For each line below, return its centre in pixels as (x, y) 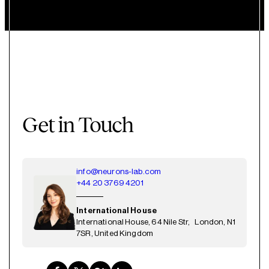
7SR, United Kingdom (115, 234)
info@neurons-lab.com (119, 172)
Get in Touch (77, 125)
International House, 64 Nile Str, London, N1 (156, 222)
